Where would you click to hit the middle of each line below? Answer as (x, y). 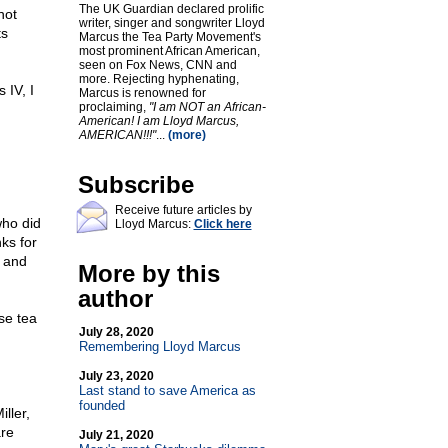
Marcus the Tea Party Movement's (169, 37)
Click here (222, 224)
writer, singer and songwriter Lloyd (171, 23)
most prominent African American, (169, 51)
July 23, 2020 (116, 376)
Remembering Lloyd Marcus (159, 346)
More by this (148, 273)
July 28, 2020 (116, 332)
